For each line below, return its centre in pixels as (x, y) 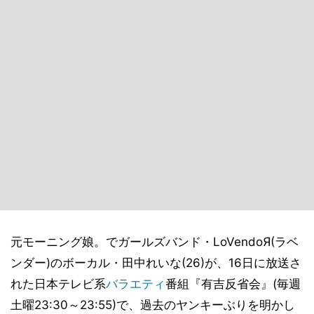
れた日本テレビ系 (58, 284)
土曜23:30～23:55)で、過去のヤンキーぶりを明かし (153, 305)
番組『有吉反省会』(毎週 (233, 284)
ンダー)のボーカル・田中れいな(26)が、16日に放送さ (156, 263)
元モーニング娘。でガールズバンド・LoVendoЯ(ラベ (155, 242)
